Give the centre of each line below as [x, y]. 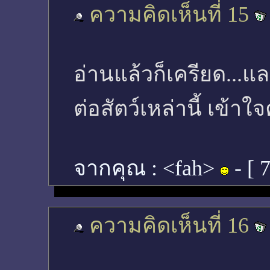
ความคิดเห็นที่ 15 [169, 14]
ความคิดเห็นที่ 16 [169, 225]
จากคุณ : [118, 168]
